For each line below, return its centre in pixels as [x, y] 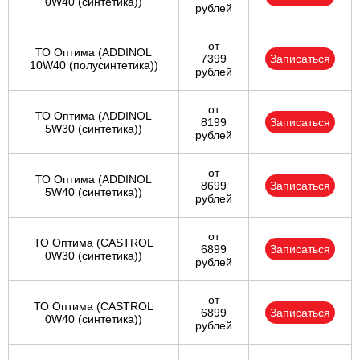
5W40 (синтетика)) [94, 192]
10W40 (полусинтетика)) [94, 65]
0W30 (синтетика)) [94, 256]
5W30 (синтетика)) [94, 129]
